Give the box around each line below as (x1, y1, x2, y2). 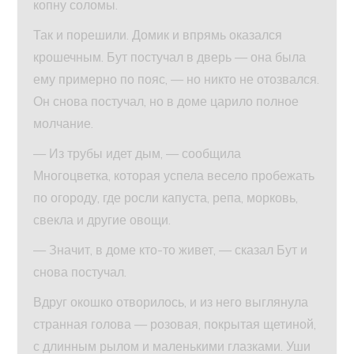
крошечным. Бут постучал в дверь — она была (33, 48, 307, 65)
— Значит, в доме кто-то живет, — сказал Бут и (33, 241, 308, 258)
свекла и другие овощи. (33, 211, 171, 228)
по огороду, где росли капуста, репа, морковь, (33, 189, 299, 205)
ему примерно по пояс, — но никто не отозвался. (33, 70, 320, 87)
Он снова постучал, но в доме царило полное (33, 92, 299, 109)
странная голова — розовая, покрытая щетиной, (33, 315, 317, 332)
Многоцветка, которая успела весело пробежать (33, 167, 315, 183)
